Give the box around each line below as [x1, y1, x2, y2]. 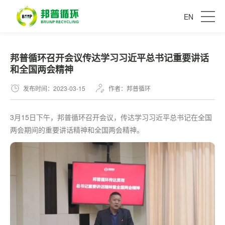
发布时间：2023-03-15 [23, 84, 85, 92]
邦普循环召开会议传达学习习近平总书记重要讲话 [10, 51, 209, 64]
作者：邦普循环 [108, 84, 151, 92]
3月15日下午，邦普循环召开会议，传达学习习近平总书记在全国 [10, 112, 212, 122]
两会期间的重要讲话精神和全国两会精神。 [10, 125, 144, 135]
